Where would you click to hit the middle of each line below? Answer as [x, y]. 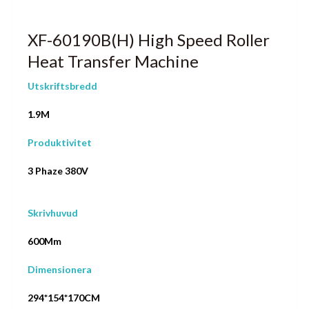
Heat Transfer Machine [113, 61]
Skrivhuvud [53, 213]
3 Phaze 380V [58, 171]
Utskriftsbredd [62, 86]
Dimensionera [60, 269]
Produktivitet [60, 142]
